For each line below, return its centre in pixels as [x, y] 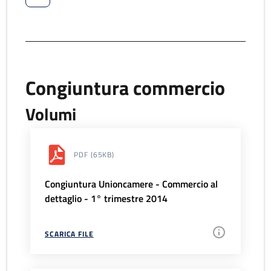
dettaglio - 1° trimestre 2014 [106, 199]
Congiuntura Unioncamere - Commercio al [131, 184]
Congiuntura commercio [125, 88]
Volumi [51, 114]
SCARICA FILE [69, 234]
